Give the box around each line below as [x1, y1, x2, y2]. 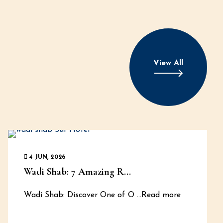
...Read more [134, 191, 181, 199]
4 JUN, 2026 [27, 154, 66, 160]
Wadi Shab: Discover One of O [24, 191, 134, 199]
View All [153, 59, 183, 67]
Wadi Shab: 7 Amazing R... [24, 166, 131, 178]
